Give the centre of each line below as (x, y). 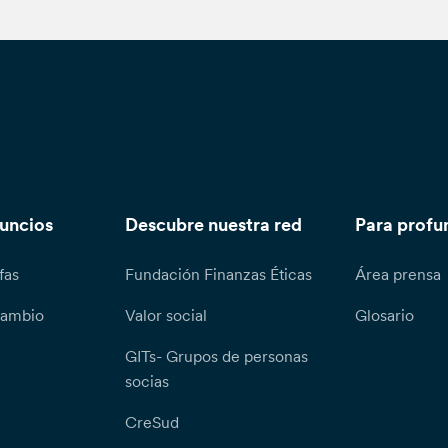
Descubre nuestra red (213, 225)
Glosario (384, 315)
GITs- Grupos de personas (216, 356)
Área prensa (397, 274)
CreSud (151, 422)
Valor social (165, 315)
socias (146, 381)
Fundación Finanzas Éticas (218, 274)
